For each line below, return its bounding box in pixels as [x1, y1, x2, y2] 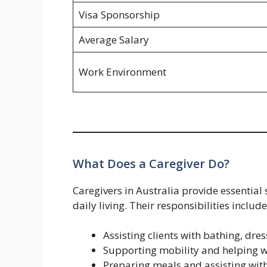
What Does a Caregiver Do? [73, 155, 229, 172]
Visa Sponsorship [78, 8, 160, 22]
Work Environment [78, 65, 166, 79]
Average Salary [78, 33, 149, 47]
